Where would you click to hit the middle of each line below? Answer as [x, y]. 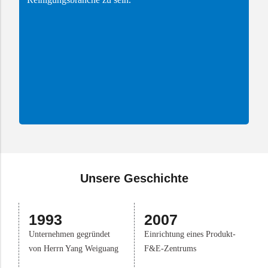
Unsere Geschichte [134, 178]
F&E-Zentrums [170, 249]
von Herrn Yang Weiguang [74, 249]
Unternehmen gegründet [69, 234]
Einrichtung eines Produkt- [190, 234]
